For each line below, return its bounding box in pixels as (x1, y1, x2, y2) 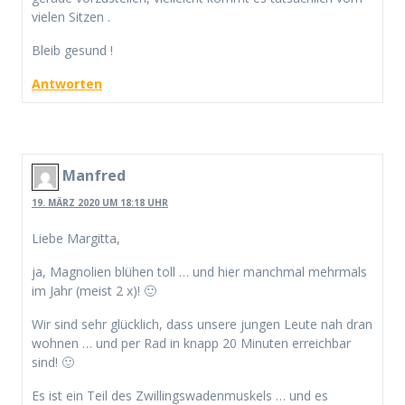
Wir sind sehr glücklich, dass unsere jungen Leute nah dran (32, 316, 372, 334)
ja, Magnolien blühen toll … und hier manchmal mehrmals (32, 263, 367, 281)
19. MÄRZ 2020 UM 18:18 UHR (32, 196, 168, 210)
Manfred (62, 165, 126, 186)
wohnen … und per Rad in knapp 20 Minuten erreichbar (32, 334, 351, 353)
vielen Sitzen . (32, 7, 110, 25)
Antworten (32, 74, 102, 92)
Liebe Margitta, (32, 230, 120, 248)
